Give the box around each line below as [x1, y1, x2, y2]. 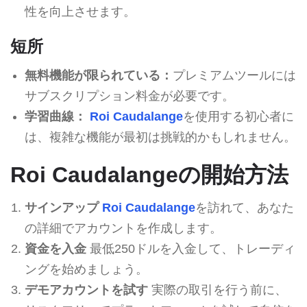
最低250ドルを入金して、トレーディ [86, 241, 295, 256]
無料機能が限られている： [24, 68, 173, 82]
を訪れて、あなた [195, 200, 294, 214]
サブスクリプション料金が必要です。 [24, 88, 234, 103]
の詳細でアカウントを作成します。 [24, 221, 222, 235]
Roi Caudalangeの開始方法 [10, 162, 288, 187]
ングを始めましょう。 [24, 262, 148, 276]
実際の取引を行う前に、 [147, 282, 287, 297]
